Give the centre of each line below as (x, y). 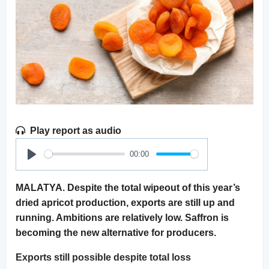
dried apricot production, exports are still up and (125, 202)
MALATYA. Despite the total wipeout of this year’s (128, 187)
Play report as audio (76, 130)
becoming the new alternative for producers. (116, 232)
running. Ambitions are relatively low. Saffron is (122, 217)
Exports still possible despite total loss (103, 257)
